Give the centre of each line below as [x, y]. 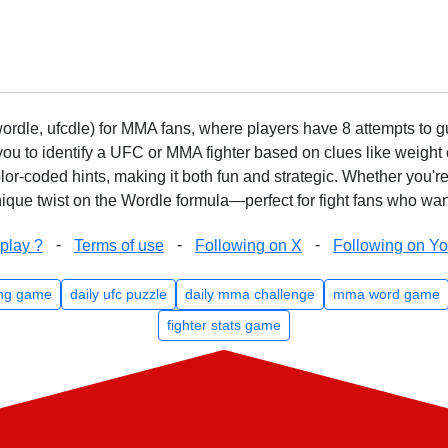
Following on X [248, 245]
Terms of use [119, 245]
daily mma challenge [249, 294]
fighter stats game [224, 325]
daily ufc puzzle [118, 294]
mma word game [386, 294]
